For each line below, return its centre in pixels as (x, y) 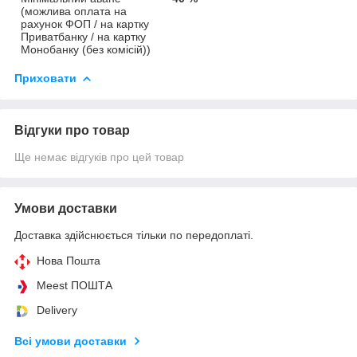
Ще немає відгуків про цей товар (99, 157)
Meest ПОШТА (75, 285)
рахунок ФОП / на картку (85, 24)
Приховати (45, 78)
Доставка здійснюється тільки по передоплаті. (134, 235)
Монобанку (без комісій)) (86, 49)
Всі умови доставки (71, 341)
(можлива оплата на (74, 11)
